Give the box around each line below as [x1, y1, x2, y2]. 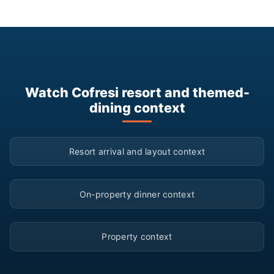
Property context [102, 231, 172, 242]
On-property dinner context [79, 188, 195, 199]
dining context [89, 99, 185, 116]
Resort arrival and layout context [68, 146, 206, 157]
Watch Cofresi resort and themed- [24, 84, 250, 100]
